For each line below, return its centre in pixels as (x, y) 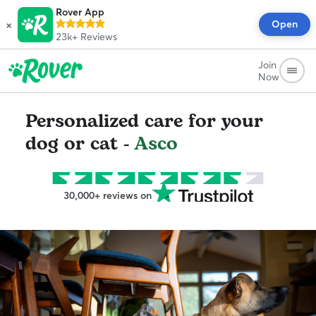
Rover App (80, 12)
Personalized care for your (144, 121)
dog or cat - (80, 144)
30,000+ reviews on (107, 195)
